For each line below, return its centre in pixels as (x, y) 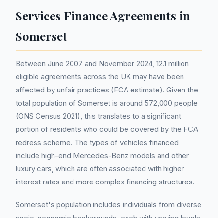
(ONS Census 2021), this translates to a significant (98, 116)
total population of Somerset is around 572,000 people (107, 103)
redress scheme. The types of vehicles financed (97, 142)
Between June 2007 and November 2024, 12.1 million (102, 64)
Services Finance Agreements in (103, 16)
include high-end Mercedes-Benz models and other (102, 155)
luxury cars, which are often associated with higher (100, 169)
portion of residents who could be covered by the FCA (107, 129)
